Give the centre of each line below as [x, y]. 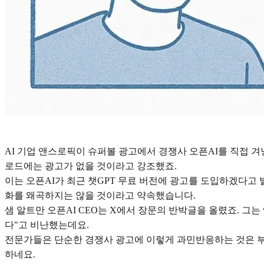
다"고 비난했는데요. [47, 225]
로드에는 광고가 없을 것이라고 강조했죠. [91, 166]
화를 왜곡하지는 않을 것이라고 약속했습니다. [100, 196]
